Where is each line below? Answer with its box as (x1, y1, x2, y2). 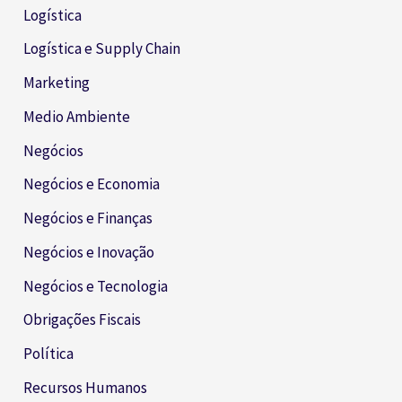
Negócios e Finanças (23, 208, 153, 229)
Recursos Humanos (23, 377, 148, 398)
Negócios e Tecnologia (23, 275, 169, 296)
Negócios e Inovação (23, 241, 155, 262)
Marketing (23, 73, 91, 93)
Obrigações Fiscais (23, 310, 142, 330)
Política (23, 344, 74, 364)
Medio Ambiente (23, 106, 131, 127)
